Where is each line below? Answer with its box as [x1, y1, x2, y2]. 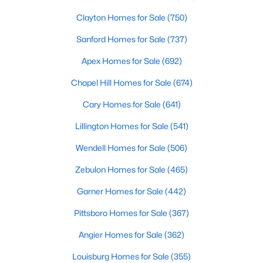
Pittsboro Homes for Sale [74, 208, 169, 218]
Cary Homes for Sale [82, 99, 163, 109]
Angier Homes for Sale [79, 230, 164, 240]
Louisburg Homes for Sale [72, 251, 171, 261]
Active [72, 90, 92, 99]
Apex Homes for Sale [81, 56, 162, 66]
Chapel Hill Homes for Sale [70, 77, 173, 87]
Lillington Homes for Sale [75, 121, 170, 131]
